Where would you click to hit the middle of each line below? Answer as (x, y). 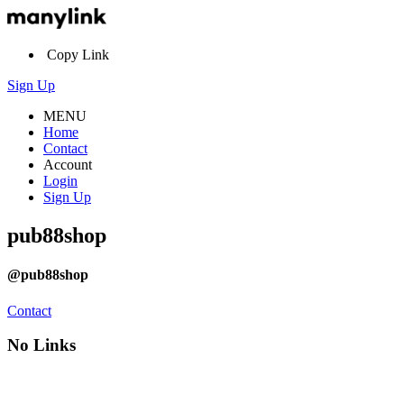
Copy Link (76, 55)
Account (68, 165)
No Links (41, 345)
